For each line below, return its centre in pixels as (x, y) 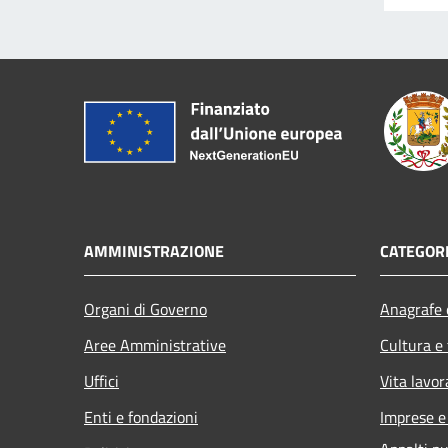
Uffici (101, 380)
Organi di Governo (145, 308)
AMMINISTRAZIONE (154, 250)
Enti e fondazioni (141, 416)
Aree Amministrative (155, 344)
